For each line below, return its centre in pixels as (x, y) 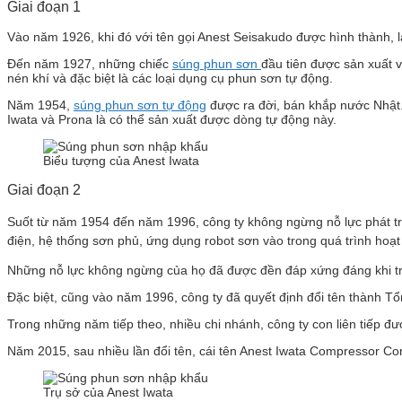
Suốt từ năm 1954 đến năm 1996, (105, 221)
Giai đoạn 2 (44, 189)
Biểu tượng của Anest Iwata (121, 160)
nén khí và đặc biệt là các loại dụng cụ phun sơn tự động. (170, 78)
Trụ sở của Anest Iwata (108, 392)
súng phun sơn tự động (140, 105)
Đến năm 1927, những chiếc (90, 63)
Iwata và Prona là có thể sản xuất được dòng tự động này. (172, 119)
